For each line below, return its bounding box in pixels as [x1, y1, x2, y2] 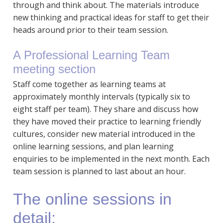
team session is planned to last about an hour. [12, 165, 186, 177]
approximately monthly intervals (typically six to [12, 91, 190, 102]
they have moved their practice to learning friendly [12, 115, 201, 127]
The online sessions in [12, 190, 172, 208]
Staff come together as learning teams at [12, 78, 166, 90]
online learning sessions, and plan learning [12, 140, 174, 152]
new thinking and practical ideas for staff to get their [12, 11, 209, 23]
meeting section [12, 62, 96, 76]
